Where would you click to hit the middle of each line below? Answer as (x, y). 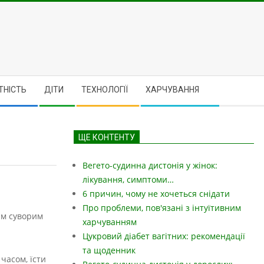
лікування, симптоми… (128, 179)
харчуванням (110, 222)
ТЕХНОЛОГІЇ (105, 90)
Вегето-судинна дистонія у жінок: (150, 165)
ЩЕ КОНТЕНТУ (107, 137)
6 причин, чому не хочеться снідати (156, 194)
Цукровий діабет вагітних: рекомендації (164, 236)
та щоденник (109, 250)
